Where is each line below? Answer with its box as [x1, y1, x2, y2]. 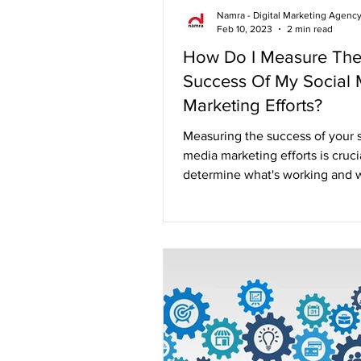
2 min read [287, 23, 333, 35]
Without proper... [183, 187, 277, 201]
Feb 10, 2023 [217, 23, 272, 35]
